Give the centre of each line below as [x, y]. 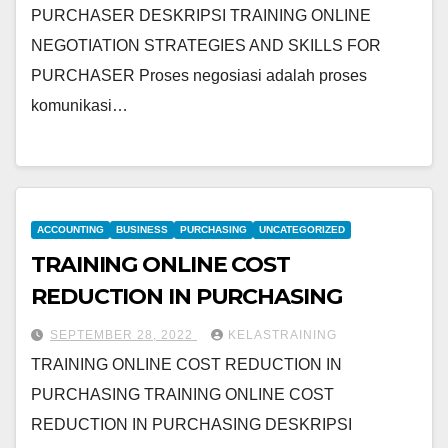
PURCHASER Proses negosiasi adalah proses [199, 75]
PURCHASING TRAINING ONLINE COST [182, 394]
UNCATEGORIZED [302, 229]
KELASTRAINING [282, 334]
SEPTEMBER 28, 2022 [123, 334]
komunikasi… [79, 105]
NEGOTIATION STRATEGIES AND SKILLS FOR [206, 45]
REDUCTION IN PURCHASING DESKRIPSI [191, 424]
